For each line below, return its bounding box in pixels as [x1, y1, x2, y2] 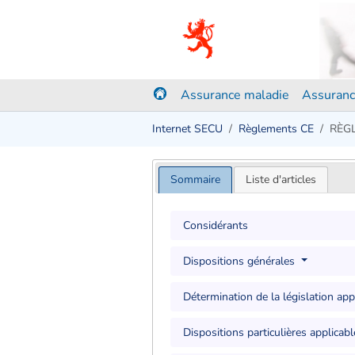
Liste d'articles [246, 171, 317, 187]
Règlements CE [239, 121, 314, 136]
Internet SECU [152, 121, 223, 136]
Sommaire [170, 171, 220, 187]
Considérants [183, 217, 249, 233]
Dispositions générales [183, 253, 299, 269]
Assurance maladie [181, 86, 289, 104]
